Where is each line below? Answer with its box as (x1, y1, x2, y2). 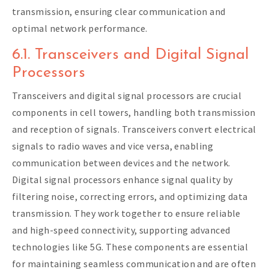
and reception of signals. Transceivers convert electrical (12, 122, 256, 135)
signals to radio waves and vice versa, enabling (12, 139, 214, 152)
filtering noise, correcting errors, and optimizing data (12, 190, 248, 202)
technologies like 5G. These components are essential (12, 240, 249, 253)
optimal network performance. (12, 22, 148, 34)
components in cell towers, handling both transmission (12, 106, 256, 118)
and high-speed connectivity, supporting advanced (12, 223, 231, 236)
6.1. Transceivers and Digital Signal (12, 47, 249, 62)
